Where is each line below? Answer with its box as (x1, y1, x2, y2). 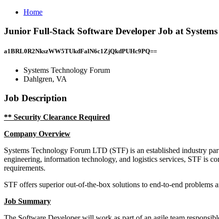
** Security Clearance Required (4, 112, 110, 121)
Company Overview (4, 129, 70, 138)
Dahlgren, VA (23, 75, 67, 84)
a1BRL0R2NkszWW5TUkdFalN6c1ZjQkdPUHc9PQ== (4, 47, 157, 55)
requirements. (4, 163, 45, 172)
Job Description (4, 92, 67, 103)
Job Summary (4, 197, 51, 205)
